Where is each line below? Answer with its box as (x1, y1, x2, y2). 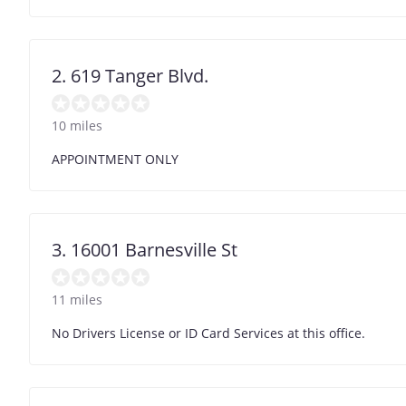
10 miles (52, 116, 102, 134)
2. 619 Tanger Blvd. (52, 63, 208, 88)
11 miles (52, 290, 102, 308)
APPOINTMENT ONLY (52, 150, 179, 168)
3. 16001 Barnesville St (52, 237, 237, 262)
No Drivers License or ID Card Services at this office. (52, 324, 365, 342)
